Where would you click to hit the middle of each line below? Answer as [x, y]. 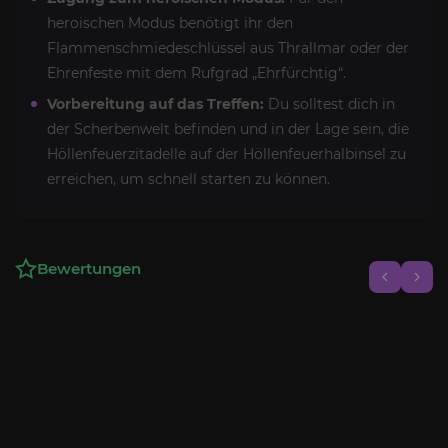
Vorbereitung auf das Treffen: [155, 103]
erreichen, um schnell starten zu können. [188, 178]
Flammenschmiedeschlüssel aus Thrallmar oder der [228, 47]
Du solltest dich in [329, 103]
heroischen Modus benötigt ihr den [170, 22]
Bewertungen [89, 268]
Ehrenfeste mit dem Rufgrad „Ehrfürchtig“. [196, 72]
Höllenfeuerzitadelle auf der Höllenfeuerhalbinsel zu [226, 153]
